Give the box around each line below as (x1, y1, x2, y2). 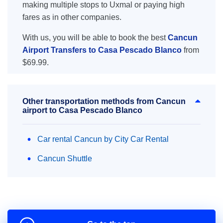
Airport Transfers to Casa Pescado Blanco (22, 46, 182, 54)
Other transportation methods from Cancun (22, 97, 186, 106)
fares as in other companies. (22, 13, 121, 21)
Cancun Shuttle (37, 154, 92, 163)
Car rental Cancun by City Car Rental (37, 135, 169, 143)
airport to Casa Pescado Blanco (22, 106, 142, 114)
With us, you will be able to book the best (22, 33, 168, 42)
